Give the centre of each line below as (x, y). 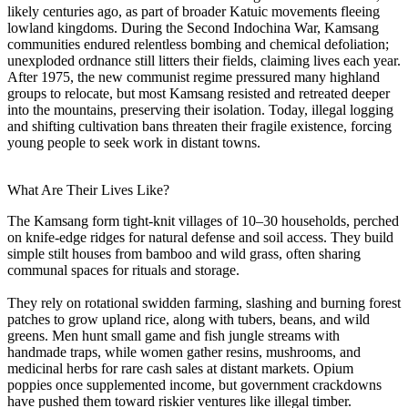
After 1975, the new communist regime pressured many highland (194, 76)
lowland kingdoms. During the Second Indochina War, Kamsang (193, 27)
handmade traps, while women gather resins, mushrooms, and (184, 352)
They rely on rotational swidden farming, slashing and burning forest (204, 302)
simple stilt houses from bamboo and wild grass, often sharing (184, 253)
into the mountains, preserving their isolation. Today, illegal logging (200, 109)
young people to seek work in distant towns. (134, 142)
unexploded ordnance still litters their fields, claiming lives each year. (204, 60)
